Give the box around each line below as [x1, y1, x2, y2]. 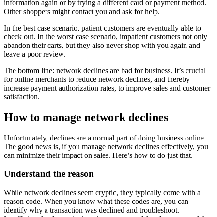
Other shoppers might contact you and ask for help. [4, 7, 162, 15]
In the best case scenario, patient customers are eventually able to [4, 23, 201, 32]
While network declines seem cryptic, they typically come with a [4, 188, 201, 197]
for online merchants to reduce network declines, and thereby [4, 75, 190, 83]
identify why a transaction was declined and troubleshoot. [4, 206, 179, 215]
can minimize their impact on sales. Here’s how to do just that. [4, 151, 193, 159]
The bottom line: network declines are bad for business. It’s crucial [4, 66, 206, 75]
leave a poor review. [4, 49, 67, 58]
